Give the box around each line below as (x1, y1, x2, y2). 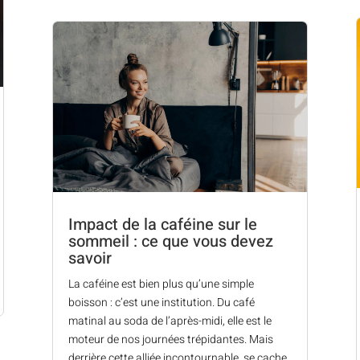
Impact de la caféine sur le (67, 212, 257, 236)
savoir (67, 246, 112, 270)
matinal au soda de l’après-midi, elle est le (67, 312, 272, 329)
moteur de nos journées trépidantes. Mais (67, 330, 273, 348)
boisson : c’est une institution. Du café (67, 293, 255, 311)
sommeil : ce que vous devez (67, 229, 273, 253)
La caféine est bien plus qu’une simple (67, 275, 254, 292)
